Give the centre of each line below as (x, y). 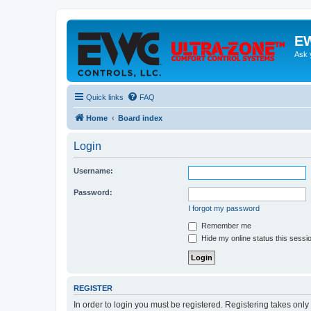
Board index (140, 118)
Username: (93, 171)
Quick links (105, 97)
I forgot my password (224, 208)
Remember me (225, 226)
